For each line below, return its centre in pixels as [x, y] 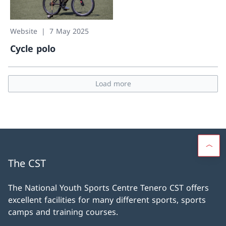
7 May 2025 [69, 31]
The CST [27, 163]
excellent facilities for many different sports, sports [107, 200]
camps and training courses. [63, 212]
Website [24, 31]
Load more [113, 83]
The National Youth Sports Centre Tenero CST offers [108, 188]
